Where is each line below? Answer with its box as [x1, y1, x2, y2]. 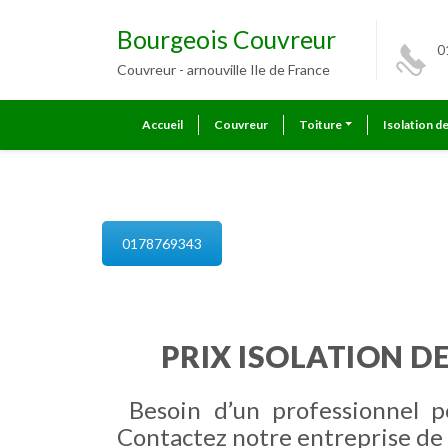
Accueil [142, 117, 183, 132]
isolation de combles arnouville [102, 181, 439, 210]
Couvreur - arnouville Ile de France [117, 61, 330, 78]
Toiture [299, 117, 342, 132]
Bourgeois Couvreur [117, 25, 336, 54]
